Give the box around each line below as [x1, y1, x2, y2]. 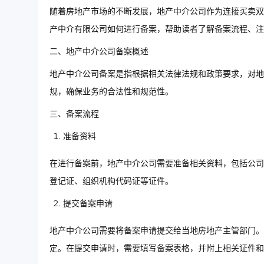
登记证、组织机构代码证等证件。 [49, 176, 173, 187]
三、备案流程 [49, 108, 99, 120]
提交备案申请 [63, 198, 113, 209]
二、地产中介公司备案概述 [49, 46, 148, 57]
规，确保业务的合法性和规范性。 [49, 86, 173, 97]
